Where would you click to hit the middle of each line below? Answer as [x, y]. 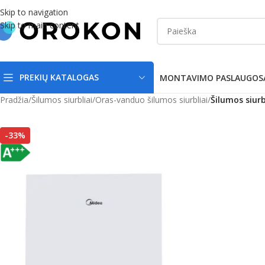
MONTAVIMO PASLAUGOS [211, 77]
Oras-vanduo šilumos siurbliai [151, 100]
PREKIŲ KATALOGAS [59, 77]
